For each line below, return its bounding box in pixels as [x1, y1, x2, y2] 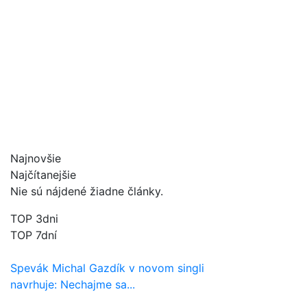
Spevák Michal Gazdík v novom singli [10, 261, 204, 275]
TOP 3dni [10, 212, 58, 226]
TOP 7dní [10, 228, 57, 243]
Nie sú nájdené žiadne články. [10, 184, 163, 199]
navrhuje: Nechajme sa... [10, 278, 135, 292]
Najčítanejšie [10, 168, 76, 182]
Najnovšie [10, 151, 61, 166]
